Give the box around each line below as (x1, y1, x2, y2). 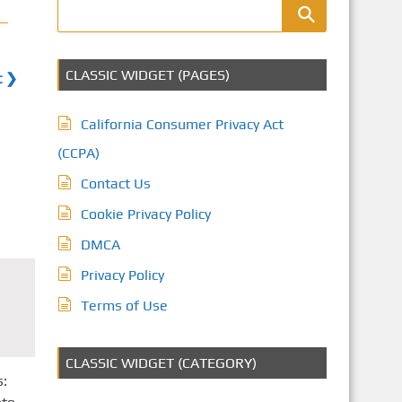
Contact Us (80, 175, 151, 192)
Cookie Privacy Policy (80, 205, 211, 223)
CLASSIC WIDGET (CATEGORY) (65, 354, 257, 371)
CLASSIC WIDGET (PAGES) (65, 66, 230, 83)
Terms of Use (80, 297, 168, 314)
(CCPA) (57, 144, 100, 162)
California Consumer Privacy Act (80, 116, 284, 133)
